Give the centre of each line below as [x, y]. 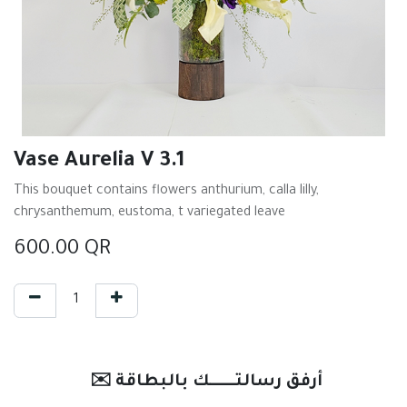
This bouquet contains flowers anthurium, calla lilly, [166, 192]
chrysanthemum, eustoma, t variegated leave [149, 213]
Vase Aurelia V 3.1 [99, 162]
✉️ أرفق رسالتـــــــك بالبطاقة [218, 382]
